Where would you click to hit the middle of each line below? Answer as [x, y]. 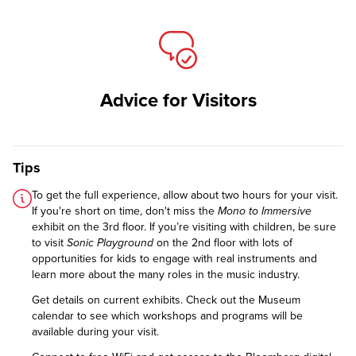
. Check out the [219, 300]
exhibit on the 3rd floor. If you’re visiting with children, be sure [184, 227]
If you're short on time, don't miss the [125, 211]
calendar [53, 316]
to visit [49, 243]
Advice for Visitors [178, 101]
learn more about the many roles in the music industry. [166, 275]
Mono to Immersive [265, 211]
